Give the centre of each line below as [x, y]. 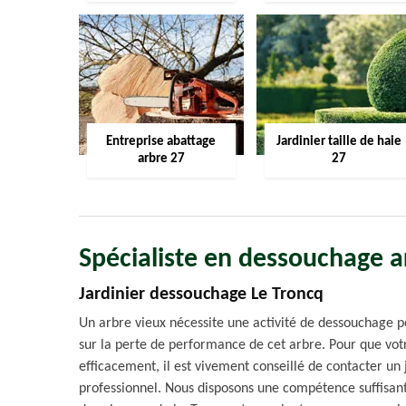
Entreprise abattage [161, 142]
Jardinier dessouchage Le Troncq [201, 295]
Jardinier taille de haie [338, 142]
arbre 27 [161, 159]
